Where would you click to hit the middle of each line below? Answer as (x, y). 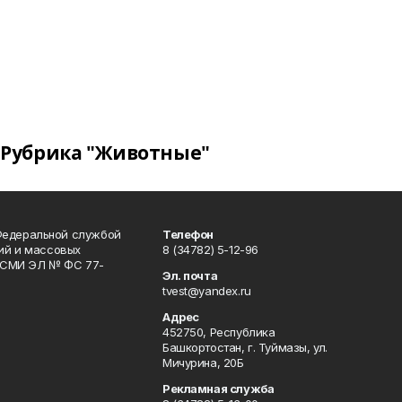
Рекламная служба (218, 389)
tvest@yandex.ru (207, 291)
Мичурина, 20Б (203, 363)
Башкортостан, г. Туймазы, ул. (245, 347)
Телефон (188, 234)
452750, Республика (219, 332)
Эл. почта (190, 275)
